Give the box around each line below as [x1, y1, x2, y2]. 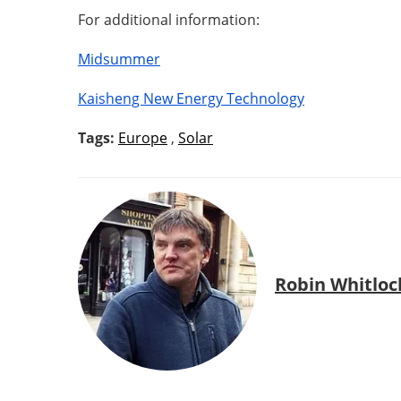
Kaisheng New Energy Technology [78, 89, 304, 108]
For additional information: [78, 10, 260, 30]
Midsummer [78, 49, 160, 69]
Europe [118, 128, 167, 148]
